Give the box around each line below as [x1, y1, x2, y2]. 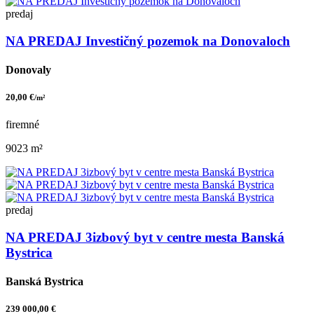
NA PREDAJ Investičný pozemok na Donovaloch [6, 33, 290, 48]
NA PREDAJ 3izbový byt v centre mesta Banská [6, 229, 285, 245]
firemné [6, 118, 39, 131]
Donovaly [6, 63, 51, 76]
